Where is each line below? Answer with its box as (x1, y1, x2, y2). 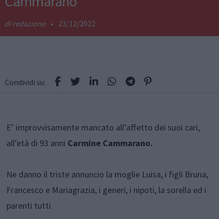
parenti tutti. (6, 200, 53, 212)
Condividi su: (5, 77, 45, 88)
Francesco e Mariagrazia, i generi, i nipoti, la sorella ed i (6, 184, 207, 196)
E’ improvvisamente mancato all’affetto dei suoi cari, (6, 122, 200, 133)
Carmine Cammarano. (67, 137, 153, 149)
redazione (12, 19, 45, 29)
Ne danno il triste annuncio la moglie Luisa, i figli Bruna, (6, 169, 209, 180)
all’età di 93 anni (6, 137, 68, 149)
